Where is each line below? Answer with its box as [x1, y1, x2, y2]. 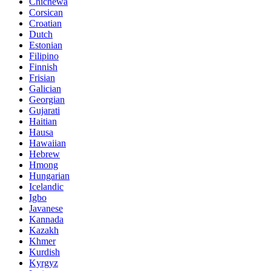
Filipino [29, 50, 59, 61]
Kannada [29, 214, 64, 224]
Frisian [29, 72, 55, 83]
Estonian [29, 39, 62, 50]
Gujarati [29, 105, 60, 116]
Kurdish [29, 246, 60, 257]
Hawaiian [29, 137, 66, 148]
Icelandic [29, 181, 64, 192]
